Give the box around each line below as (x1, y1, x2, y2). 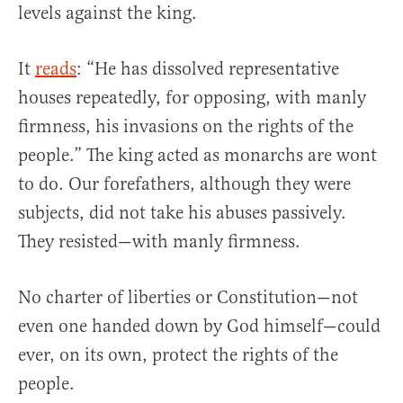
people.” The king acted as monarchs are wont (18, 144, 377, 167)
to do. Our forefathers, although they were (18, 173, 351, 196)
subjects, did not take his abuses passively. (18, 201, 346, 225)
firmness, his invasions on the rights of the (18, 115, 354, 139)
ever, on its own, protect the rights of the (18, 344, 338, 367)
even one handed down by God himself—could (18, 315, 381, 338)
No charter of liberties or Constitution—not (18, 286, 358, 309)
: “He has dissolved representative (76, 58, 339, 81)
